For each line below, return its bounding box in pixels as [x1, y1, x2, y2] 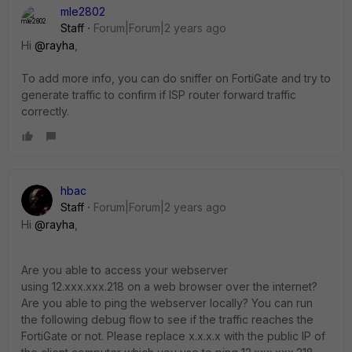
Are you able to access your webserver [21, 263, 228, 277]
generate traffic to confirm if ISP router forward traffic [21, 88, 296, 102]
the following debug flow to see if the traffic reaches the [21, 313, 313, 327]
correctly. [21, 104, 69, 119]
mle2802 [60, 5, 105, 19]
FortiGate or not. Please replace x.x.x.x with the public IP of [21, 329, 325, 343]
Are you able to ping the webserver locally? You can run [21, 296, 313, 310]
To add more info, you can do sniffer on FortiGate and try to [21, 71, 331, 86]
